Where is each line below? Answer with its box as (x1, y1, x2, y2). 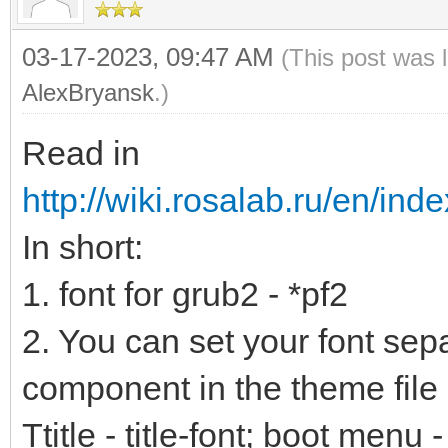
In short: (22, 227, 143, 266)
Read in (22, 133, 140, 172)
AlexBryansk (22, 78, 154, 106)
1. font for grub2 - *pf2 (22, 274, 348, 313)
